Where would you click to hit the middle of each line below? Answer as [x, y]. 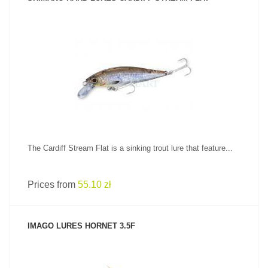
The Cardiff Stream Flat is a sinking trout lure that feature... [130, 148]
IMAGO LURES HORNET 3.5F [81, 226]
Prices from [53, 185]
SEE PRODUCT [134, 59]
